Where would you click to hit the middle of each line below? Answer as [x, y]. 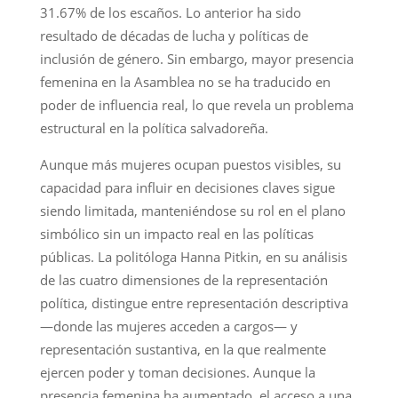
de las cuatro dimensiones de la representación [183, 279]
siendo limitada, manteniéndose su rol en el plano [192, 210]
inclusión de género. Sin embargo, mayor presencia [196, 58]
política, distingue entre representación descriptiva [194, 302]
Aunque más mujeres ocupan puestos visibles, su [190, 164]
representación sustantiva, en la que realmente [183, 349]
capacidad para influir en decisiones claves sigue [187, 187]
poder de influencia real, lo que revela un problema [196, 104]
